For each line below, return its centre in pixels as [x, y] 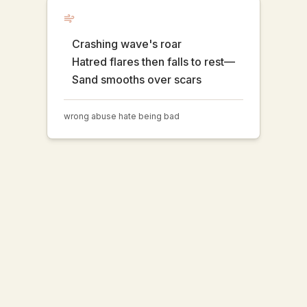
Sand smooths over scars [137, 79]
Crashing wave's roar [127, 44]
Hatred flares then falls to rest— [153, 62]
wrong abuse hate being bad [122, 116]
